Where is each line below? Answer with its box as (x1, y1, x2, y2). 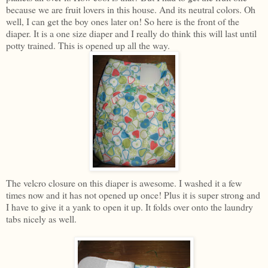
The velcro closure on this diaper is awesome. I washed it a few (6, 176, 242, 189)
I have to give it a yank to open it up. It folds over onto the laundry (6, 200, 253, 213)
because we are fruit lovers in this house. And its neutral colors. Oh (6, 2, 255, 16)
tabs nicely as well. (6, 212, 77, 225)
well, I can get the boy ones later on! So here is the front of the (6, 14, 239, 28)
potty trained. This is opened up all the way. (6, 38, 170, 51)
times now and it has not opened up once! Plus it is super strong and (6, 188, 260, 201)
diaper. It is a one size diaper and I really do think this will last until (6, 26, 257, 39)
